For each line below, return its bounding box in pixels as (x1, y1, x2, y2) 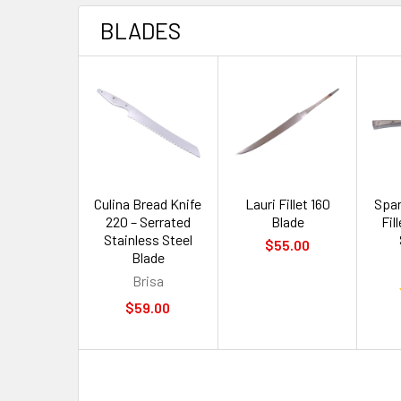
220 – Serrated (105, 212, 191, 230)
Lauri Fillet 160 (244, 194, 330, 212)
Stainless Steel (103, 230, 192, 248)
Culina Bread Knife (94, 194, 202, 212)
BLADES (100, 16, 181, 44)
